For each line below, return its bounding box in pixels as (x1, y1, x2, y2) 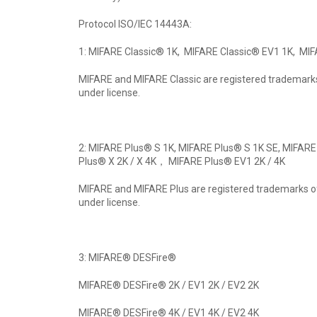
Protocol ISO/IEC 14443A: (79, 18, 192, 30)
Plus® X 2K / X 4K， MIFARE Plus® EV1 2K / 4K (79, 156, 285, 168)
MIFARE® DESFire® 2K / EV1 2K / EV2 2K (79, 279, 259, 292)
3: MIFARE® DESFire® (79, 252, 176, 264)
